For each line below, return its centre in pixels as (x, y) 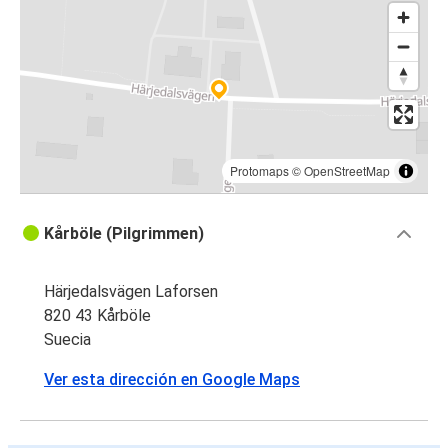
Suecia (67, 340)
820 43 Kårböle (97, 316)
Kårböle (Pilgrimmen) (124, 234)
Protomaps (259, 171)
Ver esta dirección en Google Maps (172, 380)
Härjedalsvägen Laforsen (131, 292)
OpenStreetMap (347, 171)
